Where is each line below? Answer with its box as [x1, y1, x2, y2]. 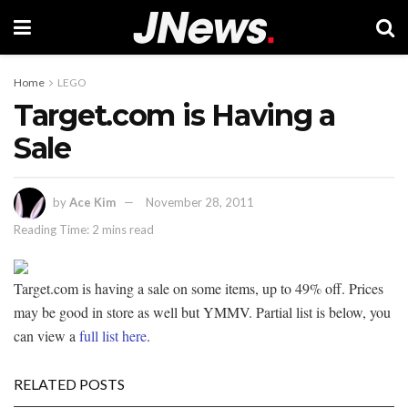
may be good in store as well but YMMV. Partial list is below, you [14, 301, 391, 321]
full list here [79, 325, 147, 345]
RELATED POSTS [14, 374, 125, 393]
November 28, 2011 [146, 194, 254, 209]
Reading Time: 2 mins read [14, 221, 154, 237]
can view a [14, 325, 79, 345]
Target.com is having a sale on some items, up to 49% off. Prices [14, 278, 383, 298]
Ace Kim [69, 194, 116, 209]
